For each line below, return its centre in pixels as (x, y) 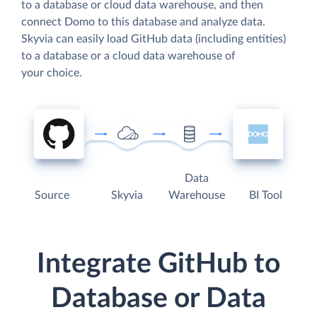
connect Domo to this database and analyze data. (143, 22)
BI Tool (265, 196)
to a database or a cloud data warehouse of (128, 56)
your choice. (52, 73)
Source (52, 196)
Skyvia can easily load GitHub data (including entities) (154, 39)
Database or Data (158, 299)
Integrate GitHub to (158, 265)
